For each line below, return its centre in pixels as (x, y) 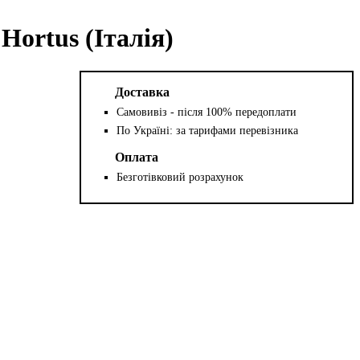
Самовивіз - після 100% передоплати (207, 112)
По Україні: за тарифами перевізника (208, 130)
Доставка (143, 92)
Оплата (137, 157)
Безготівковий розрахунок (180, 177)
